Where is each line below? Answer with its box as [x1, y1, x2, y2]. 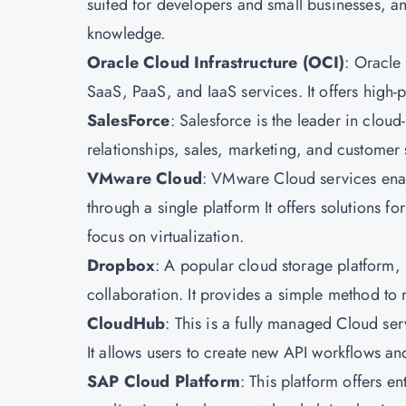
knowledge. [87, 22, 166, 45]
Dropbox [87, 254, 156, 277]
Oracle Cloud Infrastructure [87, 51, 298, 74]
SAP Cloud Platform [87, 370, 240, 393]
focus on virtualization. [87, 225, 244, 248]
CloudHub [87, 312, 166, 335]
